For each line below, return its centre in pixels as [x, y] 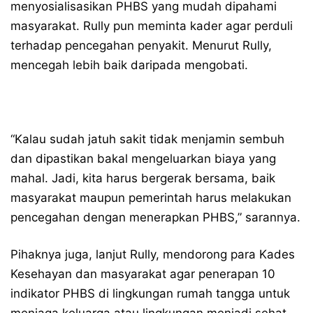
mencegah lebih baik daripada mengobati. [129, 65]
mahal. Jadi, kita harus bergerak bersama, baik [143, 178]
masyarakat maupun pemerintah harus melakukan [151, 198]
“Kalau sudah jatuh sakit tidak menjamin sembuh [147, 139]
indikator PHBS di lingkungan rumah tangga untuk [150, 293]
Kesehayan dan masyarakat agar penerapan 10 [143, 274]
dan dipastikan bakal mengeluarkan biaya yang [143, 159]
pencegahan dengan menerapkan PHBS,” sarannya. [155, 217]
